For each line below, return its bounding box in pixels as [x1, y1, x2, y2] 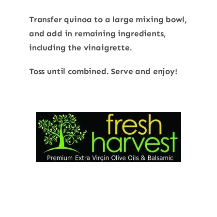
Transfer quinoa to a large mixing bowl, [29, 14, 187, 24]
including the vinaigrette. [29, 42, 132, 52]
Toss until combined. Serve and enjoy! [29, 66, 177, 76]
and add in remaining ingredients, [29, 28, 166, 38]
